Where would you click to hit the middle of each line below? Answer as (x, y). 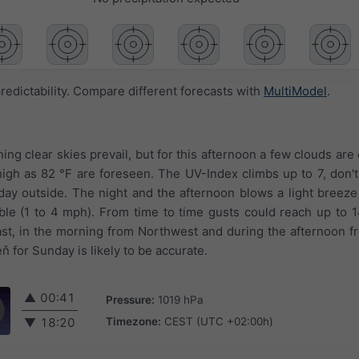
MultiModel (295, 91)
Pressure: (130, 299)
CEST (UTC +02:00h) (219, 321)
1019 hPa (181, 299)
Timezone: (133, 321)
